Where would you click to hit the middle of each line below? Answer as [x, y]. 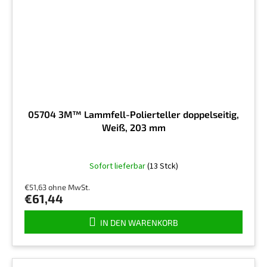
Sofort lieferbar [118, 166]
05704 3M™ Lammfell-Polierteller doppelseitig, [133, 114]
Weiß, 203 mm [133, 127]
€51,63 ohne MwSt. [57, 187]
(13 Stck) [162, 166]
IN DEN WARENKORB [139, 222]
